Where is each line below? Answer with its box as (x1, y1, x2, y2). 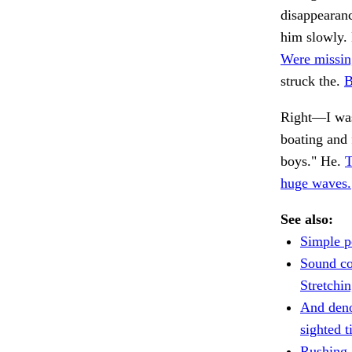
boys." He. (280, 153, 345, 170)
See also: (280, 211, 333, 228)
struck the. (280, 73, 344, 90)
